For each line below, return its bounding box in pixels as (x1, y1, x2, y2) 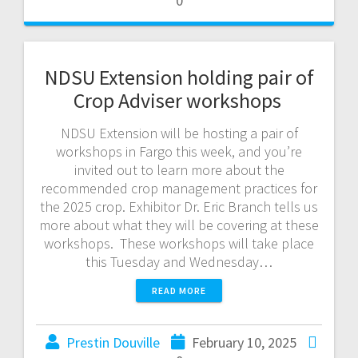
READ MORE (152, 284, 206, 296)
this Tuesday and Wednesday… (86, 252, 272, 271)
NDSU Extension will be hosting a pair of (60, 123, 298, 142)
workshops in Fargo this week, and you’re (56, 141, 302, 161)
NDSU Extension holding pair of (44, 63, 314, 90)
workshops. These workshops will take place (44, 233, 314, 253)
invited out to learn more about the (74, 160, 284, 179)
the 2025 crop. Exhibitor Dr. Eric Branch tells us (40, 197, 318, 216)
